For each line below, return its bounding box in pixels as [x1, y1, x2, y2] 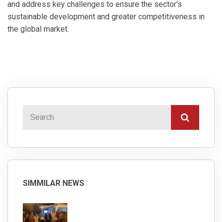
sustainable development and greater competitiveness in [7, 12, 205, 22]
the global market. [7, 24, 69, 34]
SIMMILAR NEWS [23, 178, 84, 188]
